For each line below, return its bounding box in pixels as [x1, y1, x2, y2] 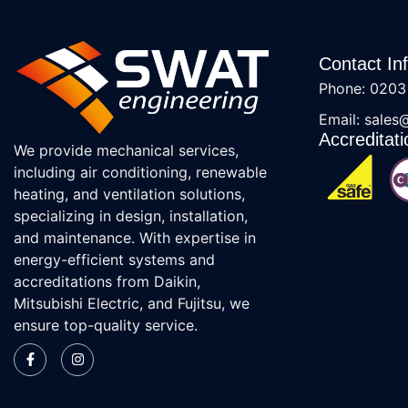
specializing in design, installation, [14, 206, 248, 225]
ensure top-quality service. [14, 315, 198, 334]
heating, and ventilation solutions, [14, 184, 245, 203]
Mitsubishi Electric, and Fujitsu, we [14, 293, 250, 312]
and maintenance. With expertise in [14, 228, 256, 247]
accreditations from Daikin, [14, 271, 200, 291]
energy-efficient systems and [14, 250, 215, 269]
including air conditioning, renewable [14, 162, 267, 181]
